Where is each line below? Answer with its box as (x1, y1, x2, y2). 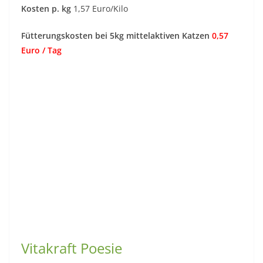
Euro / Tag (21, 45, 62, 56)
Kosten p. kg (21, 3, 73, 15)
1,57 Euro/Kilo (73, 3, 128, 15)
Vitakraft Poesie (21, 238, 122, 258)
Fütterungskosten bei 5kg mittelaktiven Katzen (21, 30, 212, 42)
